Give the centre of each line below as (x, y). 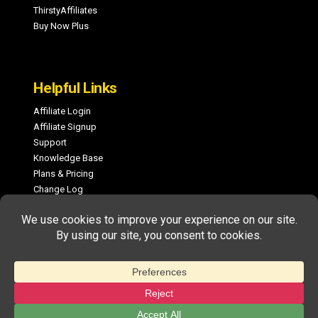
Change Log (59, 190)
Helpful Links (75, 88)
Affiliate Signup (65, 127)
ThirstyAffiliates (66, 11)
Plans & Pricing (64, 174)
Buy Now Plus (61, 26)
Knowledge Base (68, 158)
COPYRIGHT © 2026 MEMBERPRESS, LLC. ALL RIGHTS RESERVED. (159, 305)
